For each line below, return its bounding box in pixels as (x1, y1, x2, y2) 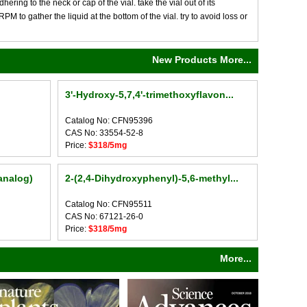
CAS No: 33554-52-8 (64, 128, 143, 138)
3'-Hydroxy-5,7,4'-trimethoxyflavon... (64, 89, 234, 100)
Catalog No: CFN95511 (64, 199, 152, 209)
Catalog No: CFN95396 (64, 116, 153, 125)
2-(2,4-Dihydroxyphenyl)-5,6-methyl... (64, 173, 238, 184)
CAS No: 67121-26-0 (64, 212, 143, 221)
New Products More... (152, 54, 251, 65)
